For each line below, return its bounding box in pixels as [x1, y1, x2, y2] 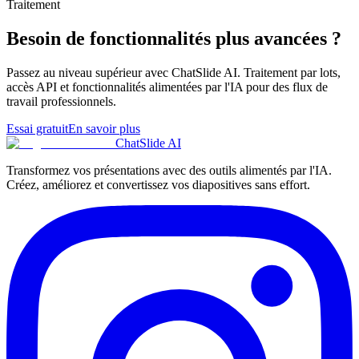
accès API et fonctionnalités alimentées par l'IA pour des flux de [6, 79, 328, 94]
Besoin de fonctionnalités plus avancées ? [6, 27, 341, 49]
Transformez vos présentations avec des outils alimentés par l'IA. [6, 163, 332, 177]
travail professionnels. [6, 94, 116, 108]
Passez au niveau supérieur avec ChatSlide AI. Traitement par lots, [6, 65, 341, 79]
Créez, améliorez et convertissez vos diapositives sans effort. [6, 177, 310, 192]
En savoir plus [68, 121, 140, 135]
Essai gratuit [6, 121, 68, 135]
